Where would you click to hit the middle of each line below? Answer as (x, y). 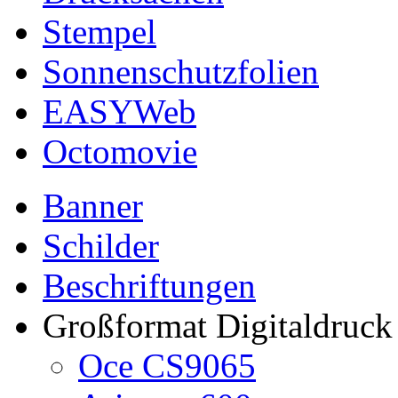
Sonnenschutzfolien (181, 72)
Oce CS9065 (167, 366)
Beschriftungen (149, 286)
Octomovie (120, 151)
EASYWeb (119, 111)
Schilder (101, 246)
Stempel (99, 32)
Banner (93, 206)
